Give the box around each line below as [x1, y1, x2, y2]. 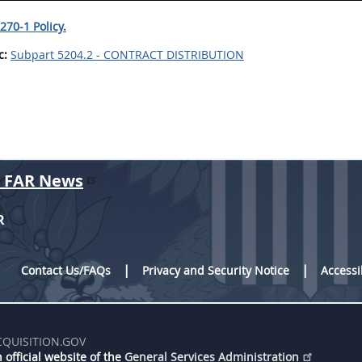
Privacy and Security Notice [142, 263, 290, 278]
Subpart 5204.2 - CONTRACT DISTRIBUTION [11, 47, 244, 62]
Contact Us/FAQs [21, 263, 112, 278]
